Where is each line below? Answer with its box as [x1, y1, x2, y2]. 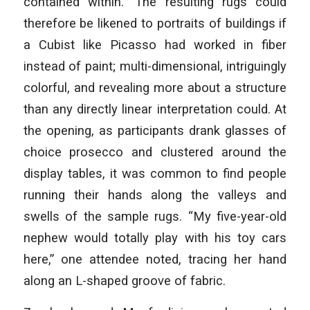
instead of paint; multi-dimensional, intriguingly [23, 58, 287, 73]
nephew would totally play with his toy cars [23, 230, 287, 245]
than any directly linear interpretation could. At [23, 101, 287, 116]
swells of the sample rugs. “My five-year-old [23, 208, 287, 224]
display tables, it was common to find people [23, 165, 287, 181]
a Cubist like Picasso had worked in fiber [23, 37, 287, 52]
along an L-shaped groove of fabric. [23, 273, 226, 288]
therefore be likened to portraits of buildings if [23, 15, 287, 30]
